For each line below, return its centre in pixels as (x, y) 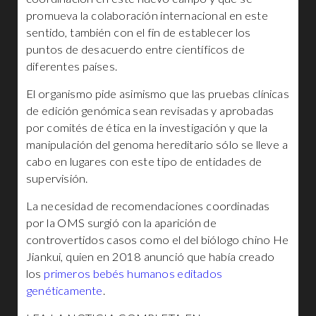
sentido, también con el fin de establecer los (139, 32)
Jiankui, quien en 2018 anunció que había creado (150, 257)
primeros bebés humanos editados (133, 274)
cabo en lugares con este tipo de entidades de (144, 162)
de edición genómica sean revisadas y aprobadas (150, 111)
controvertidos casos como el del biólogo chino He (158, 240)
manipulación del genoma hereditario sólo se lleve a (157, 145)
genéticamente (65, 291)
